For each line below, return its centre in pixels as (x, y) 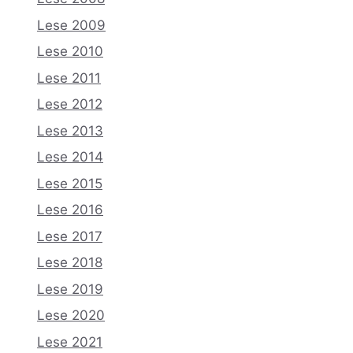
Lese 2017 (70, 236)
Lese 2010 (70, 52)
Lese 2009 (71, 25)
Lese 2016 (70, 210)
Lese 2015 (70, 183)
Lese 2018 (70, 263)
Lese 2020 (71, 316)
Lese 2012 (70, 104)
